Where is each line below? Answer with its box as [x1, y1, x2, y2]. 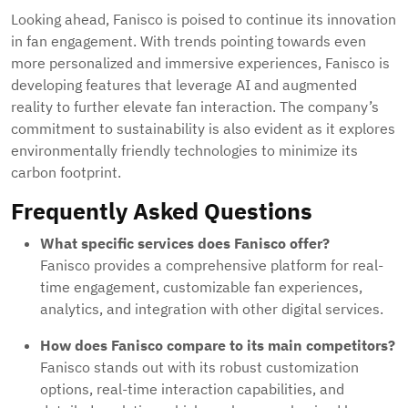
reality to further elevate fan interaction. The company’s [11, 97, 379, 117]
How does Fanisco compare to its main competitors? [40, 336, 395, 355]
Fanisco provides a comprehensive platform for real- [40, 256, 383, 275]
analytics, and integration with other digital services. [40, 300, 383, 319]
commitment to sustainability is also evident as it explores [11, 119, 395, 138]
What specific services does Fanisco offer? [40, 234, 330, 253]
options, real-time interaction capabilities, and [40, 380, 344, 399]
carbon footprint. [11, 163, 121, 182]
